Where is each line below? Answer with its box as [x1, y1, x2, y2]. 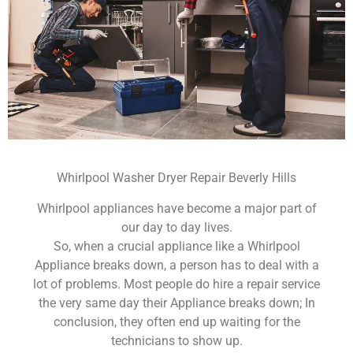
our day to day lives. [121, 219, 232, 235]
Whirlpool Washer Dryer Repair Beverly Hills [57, 170, 296, 186]
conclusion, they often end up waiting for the [53, 314, 300, 329]
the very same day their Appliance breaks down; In [38, 295, 315, 310]
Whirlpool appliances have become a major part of [36, 200, 317, 216]
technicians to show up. [110, 333, 243, 348]
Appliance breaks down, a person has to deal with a [34, 257, 319, 273]
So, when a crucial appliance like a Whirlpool [53, 238, 300, 254]
